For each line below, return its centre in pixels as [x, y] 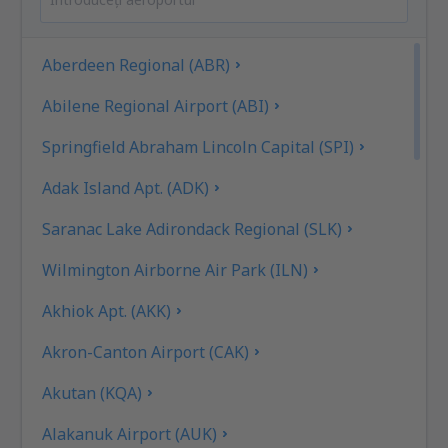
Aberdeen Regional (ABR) [136, 64]
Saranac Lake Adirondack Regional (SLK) [192, 228]
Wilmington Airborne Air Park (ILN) [175, 269]
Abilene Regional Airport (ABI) [156, 105]
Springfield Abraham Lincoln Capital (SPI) [198, 146]
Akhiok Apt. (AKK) [107, 310]
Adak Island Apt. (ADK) [126, 187]
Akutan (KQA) [92, 392]
